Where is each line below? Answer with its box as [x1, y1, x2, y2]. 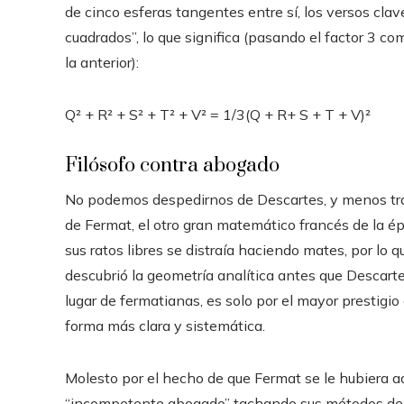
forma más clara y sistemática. [65, 317, 265, 335]
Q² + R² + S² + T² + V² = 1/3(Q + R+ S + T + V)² [65, 106, 371, 124]
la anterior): [65, 53, 139, 71]
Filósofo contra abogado [65, 153, 280, 178]
